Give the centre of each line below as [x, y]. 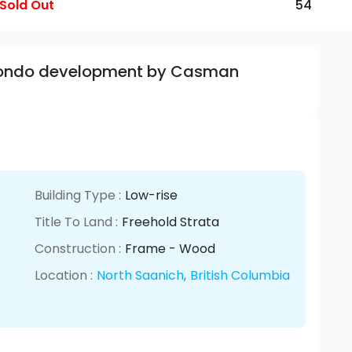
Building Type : [78, 195]
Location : [64, 275]
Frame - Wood [170, 248]
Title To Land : [76, 222]
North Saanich [140, 275]
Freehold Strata [170, 222]
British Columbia [240, 275]
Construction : [78, 248]
